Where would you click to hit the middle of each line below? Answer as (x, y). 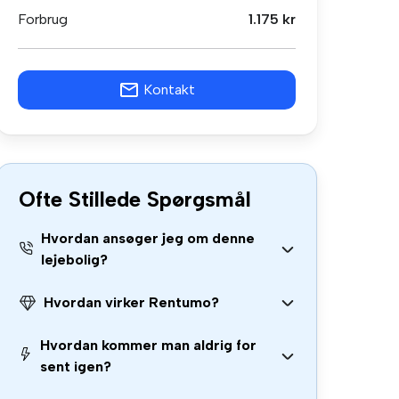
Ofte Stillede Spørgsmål (135, 199)
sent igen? (76, 366)
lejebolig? (74, 260)
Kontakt (169, 90)
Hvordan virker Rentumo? (131, 302)
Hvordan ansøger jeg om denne (147, 238)
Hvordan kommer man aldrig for (149, 345)
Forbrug (43, 19)
